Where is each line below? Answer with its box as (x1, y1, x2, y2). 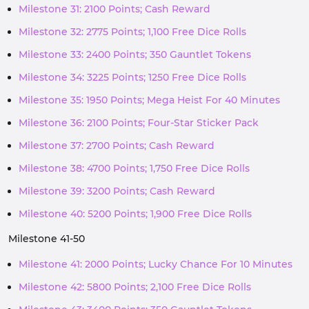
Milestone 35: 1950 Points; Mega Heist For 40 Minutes (19, 94, 280, 106)
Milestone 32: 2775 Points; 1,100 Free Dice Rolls (19, 26, 246, 38)
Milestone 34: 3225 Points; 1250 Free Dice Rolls (19, 71, 246, 83)
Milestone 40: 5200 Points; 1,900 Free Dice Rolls (19, 208, 252, 220)
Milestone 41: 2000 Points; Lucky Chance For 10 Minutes (19, 258, 292, 270)
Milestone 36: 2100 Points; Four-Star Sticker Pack (19, 117, 259, 129)
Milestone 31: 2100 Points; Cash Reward (19, 3, 210, 15)
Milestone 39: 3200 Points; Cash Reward (19, 185, 215, 197)
